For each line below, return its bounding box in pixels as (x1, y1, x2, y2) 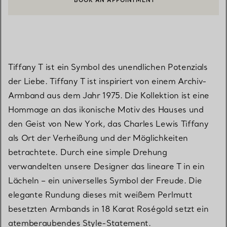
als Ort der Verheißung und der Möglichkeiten (8, 133, 188, 143)
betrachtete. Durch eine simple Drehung (8, 147, 167, 158)
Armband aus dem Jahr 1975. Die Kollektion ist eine (8, 90, 209, 101)
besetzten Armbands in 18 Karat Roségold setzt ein (8, 204, 209, 214)
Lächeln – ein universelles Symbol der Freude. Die (8, 175, 202, 186)
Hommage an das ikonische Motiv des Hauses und (8, 104, 204, 115)
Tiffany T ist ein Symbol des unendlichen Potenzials (8, 62, 208, 72)
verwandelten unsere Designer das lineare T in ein (8, 161, 205, 172)
